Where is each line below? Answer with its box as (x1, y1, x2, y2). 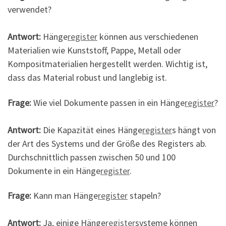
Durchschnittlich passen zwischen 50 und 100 (8, 151, 176, 163)
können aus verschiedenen (97, 31, 198, 43)
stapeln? (128, 190, 161, 202)
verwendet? (8, 4, 51, 16)
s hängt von (172, 124, 216, 136)
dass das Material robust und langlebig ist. (8, 72, 167, 84)
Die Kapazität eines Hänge (41, 124, 142, 136)
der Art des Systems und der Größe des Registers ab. (8, 137, 207, 149)
